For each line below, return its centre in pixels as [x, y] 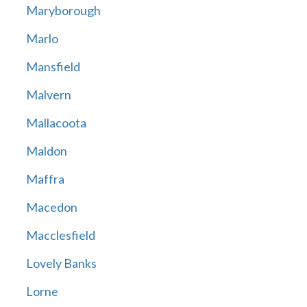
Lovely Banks [61, 263]
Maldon [46, 151]
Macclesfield [60, 235]
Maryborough [63, 11]
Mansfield [53, 67]
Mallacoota [56, 123]
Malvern [48, 95]
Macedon [51, 207]
